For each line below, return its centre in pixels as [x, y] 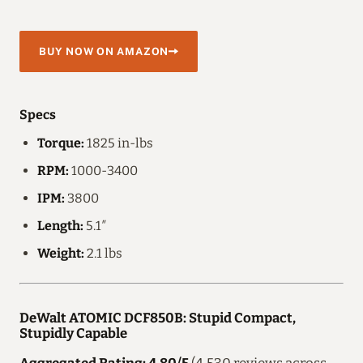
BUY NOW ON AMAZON [104, 51]
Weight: [61, 253]
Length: [60, 225]
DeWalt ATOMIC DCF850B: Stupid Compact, [158, 317]
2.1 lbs [103, 253]
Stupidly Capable [73, 333]
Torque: [61, 143]
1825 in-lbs [119, 143]
